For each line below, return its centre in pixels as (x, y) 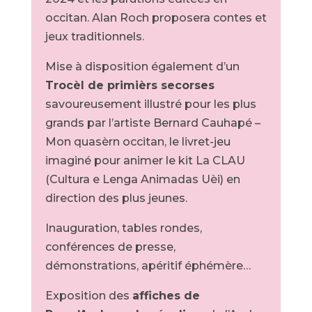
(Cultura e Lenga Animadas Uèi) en (142, 179)
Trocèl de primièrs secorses (130, 85)
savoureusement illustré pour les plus (150, 104)
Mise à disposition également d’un (142, 67)
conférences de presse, (110, 247)
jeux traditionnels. (94, 37)
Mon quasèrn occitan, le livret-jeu (138, 142)
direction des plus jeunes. (116, 198)
